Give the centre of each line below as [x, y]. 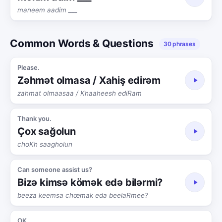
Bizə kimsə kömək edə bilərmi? [90, 182]
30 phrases [179, 44]
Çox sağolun [47, 131]
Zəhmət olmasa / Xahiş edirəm [89, 80]
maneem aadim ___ [47, 10]
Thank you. [34, 118]
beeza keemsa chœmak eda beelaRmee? [83, 195]
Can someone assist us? [55, 169]
